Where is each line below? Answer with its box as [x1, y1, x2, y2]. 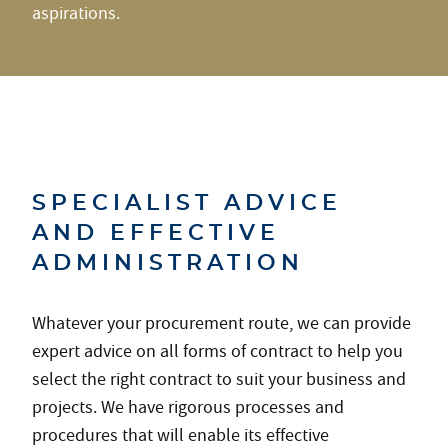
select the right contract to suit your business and [32, 368, 406, 391]
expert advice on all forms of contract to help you [32, 340, 403, 363]
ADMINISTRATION [32, 252, 304, 274]
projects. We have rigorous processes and [32, 396, 344, 419]
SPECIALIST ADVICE [32, 192, 342, 214]
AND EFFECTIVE [32, 222, 280, 244]
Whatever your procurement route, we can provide [32, 312, 411, 335]
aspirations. [32, 2, 120, 25]
